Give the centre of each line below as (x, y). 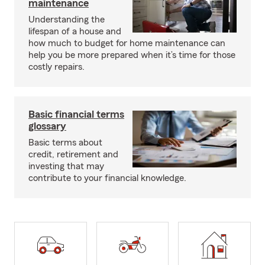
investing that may (66, 167)
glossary (47, 126)
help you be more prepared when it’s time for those (132, 55)
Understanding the (67, 20)
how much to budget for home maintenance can (127, 43)
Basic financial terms (76, 114)
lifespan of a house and (75, 32)
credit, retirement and (73, 155)
